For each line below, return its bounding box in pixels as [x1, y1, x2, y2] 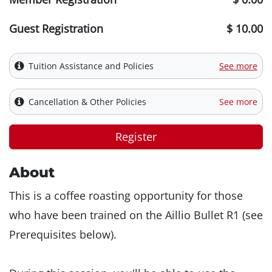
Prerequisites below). [9, 227, 117, 242]
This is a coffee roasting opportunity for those [9, 188, 243, 203]
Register [115, 129, 157, 144]
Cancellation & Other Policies [29, 96, 146, 108]
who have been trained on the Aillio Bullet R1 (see [9, 208, 263, 223]
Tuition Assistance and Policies [29, 60, 154, 72]
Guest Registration [9, 21, 103, 36]
